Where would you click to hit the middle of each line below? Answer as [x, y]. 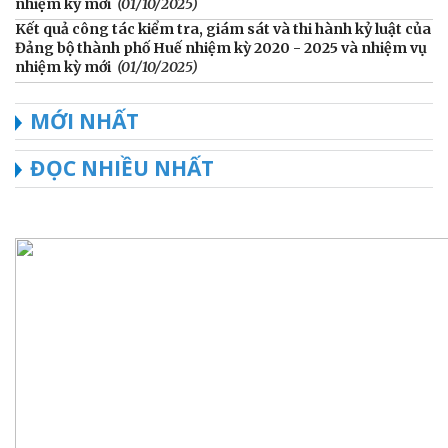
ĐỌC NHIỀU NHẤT [122, 167]
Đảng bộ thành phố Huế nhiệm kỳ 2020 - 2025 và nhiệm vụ [221, 47]
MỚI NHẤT [84, 120]
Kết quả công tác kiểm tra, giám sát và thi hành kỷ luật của [223, 28]
